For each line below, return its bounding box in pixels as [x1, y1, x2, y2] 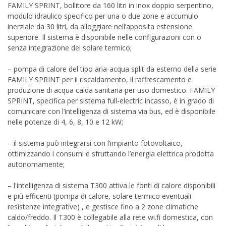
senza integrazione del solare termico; [8, 43, 132, 52]
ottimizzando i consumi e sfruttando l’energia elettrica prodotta [8, 149, 214, 158]
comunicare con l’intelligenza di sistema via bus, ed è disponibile [8, 106, 215, 116]
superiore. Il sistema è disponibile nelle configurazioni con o [8, 32, 201, 42]
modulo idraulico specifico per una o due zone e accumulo [8, 11, 198, 21]
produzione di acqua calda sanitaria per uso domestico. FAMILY [8, 85, 215, 95]
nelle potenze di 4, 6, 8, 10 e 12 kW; [8, 117, 123, 127]
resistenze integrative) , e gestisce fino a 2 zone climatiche [8, 202, 198, 211]
